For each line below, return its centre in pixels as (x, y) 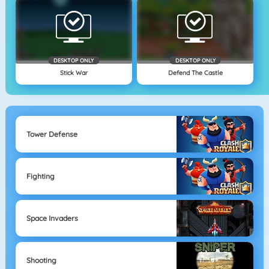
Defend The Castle (195, 72)
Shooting (41, 260)
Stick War (74, 72)
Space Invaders (52, 218)
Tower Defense (52, 134)
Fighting (40, 176)
